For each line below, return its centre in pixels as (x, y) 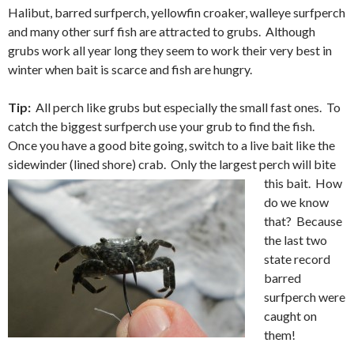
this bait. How (303, 183)
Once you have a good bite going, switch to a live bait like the (171, 145)
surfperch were (305, 296)
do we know (296, 201)
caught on (290, 315)
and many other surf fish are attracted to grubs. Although (162, 31)
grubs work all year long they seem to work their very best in (170, 50)
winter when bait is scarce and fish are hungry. (130, 69)
